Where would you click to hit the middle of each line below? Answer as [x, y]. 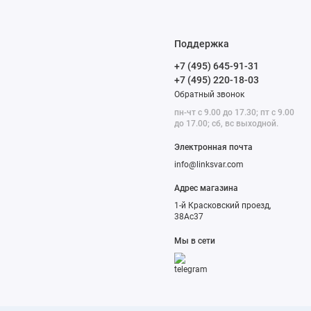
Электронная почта [214, 147]
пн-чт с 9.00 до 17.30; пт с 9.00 [235, 112]
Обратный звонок [210, 94]
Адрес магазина [207, 188]
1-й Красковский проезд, [223, 206]
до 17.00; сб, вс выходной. [227, 123]
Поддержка [202, 43]
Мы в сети [195, 241]
